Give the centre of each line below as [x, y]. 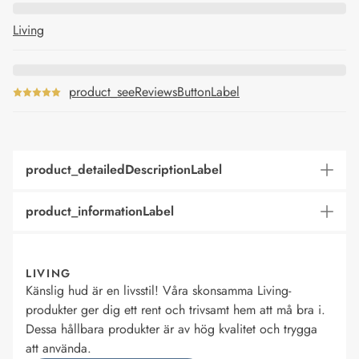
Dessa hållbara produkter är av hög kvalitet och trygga [171, 329]
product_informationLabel [100, 211]
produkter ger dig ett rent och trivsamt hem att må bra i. [175, 310]
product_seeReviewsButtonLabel [154, 92]
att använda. [58, 348]
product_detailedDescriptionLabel [124, 169]
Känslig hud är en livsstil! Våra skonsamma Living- [158, 290]
